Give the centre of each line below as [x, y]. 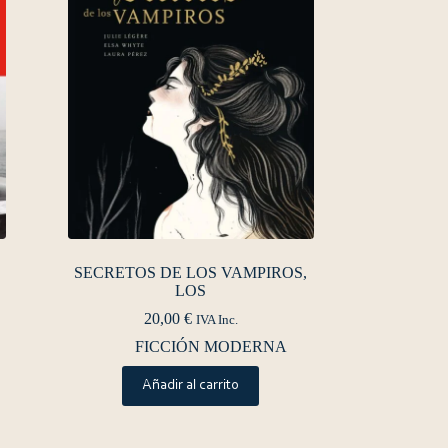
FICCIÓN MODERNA [210, 346]
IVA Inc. [216, 319]
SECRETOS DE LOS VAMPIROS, [191, 272]
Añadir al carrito [191, 385]
